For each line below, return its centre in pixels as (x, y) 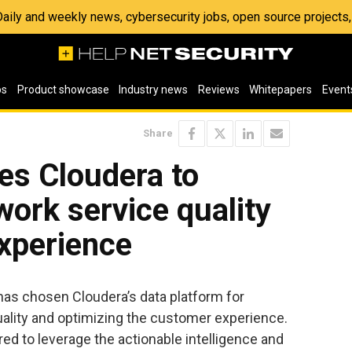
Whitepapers (281, 90)
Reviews (218, 90)
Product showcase (63, 90)
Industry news (154, 90)
